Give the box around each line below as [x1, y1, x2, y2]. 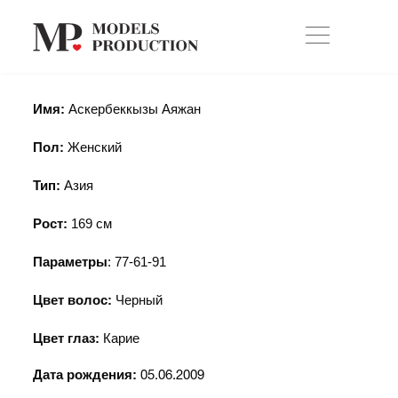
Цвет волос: [33, 292, 116, 307]
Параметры [33, 254, 108, 269]
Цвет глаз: [33, 330, 100, 346]
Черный [115, 292, 163, 307]
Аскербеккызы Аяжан [68, 101, 202, 116]
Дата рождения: [33, 367, 138, 382]
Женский [68, 139, 123, 155]
